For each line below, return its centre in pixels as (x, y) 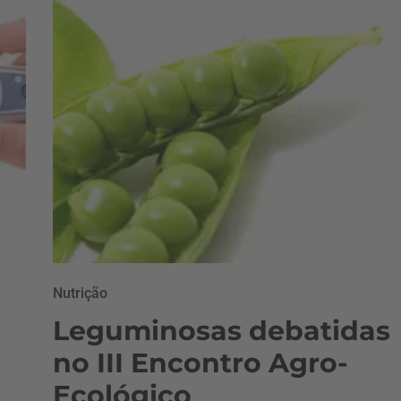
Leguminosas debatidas (222, 331)
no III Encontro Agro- (200, 363)
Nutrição (80, 294)
